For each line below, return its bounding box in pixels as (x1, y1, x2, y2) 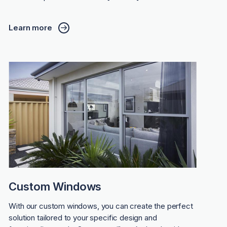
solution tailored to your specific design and (9, 212, 157, 222)
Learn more (9, 22, 52, 32)
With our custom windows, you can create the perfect (9, 201, 193, 211)
